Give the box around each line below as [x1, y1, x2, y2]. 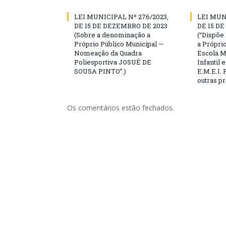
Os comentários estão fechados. [67, 103, 174, 112]
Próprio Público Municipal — [74, 39, 163, 48]
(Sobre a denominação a [74, 30, 150, 39]
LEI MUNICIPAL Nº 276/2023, [74, 12, 168, 21]
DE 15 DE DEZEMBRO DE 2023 [74, 21, 167, 30]
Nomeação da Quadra [74, 48, 142, 58]
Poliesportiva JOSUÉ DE [74, 58, 151, 67]
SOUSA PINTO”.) [74, 67, 126, 76]
